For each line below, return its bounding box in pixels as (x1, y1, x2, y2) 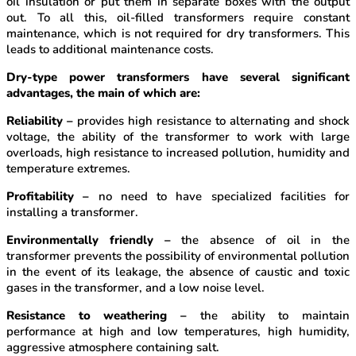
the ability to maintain (187, 308, 350, 324)
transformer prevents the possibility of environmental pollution (6, 248, 350, 265)
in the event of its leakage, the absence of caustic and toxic (6, 264, 350, 281)
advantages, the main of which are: (6, 85, 200, 102)
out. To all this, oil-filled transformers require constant (6, 10, 350, 26)
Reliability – (6, 113, 73, 130)
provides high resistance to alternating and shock (73, 113, 350, 130)
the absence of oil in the (170, 232, 350, 249)
